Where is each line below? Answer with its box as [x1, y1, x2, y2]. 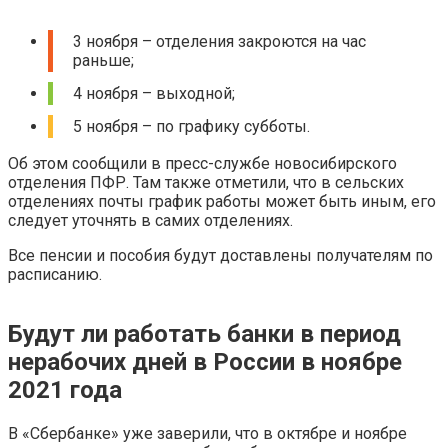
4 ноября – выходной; [73, 84, 235, 104]
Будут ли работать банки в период [8, 320, 401, 349]
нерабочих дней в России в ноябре [8, 348, 402, 377]
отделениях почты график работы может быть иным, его [8, 192, 436, 212]
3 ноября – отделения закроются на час [73, 32, 366, 52]
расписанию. [8, 265, 102, 285]
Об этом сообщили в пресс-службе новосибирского [8, 154, 397, 174]
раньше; [73, 51, 134, 71]
